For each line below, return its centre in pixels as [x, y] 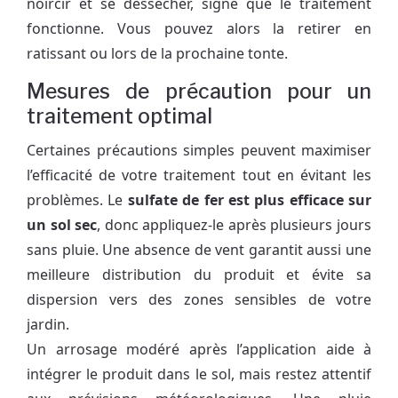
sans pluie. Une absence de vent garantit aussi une [199, 249]
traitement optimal [119, 116]
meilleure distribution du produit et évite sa [199, 274]
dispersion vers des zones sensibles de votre [199, 299]
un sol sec [62, 224]
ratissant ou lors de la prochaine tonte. [157, 53]
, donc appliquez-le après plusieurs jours [235, 224]
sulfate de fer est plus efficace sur [249, 199]
